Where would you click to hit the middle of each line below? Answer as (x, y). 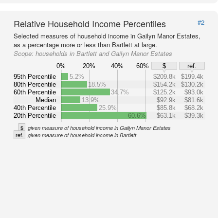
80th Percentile (35, 84)
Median (46, 100)
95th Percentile (35, 76)
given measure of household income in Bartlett (82, 135)
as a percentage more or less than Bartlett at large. (85, 45)
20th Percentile (35, 115)
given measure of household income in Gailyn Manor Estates (99, 128)
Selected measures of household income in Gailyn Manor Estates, (107, 36)
